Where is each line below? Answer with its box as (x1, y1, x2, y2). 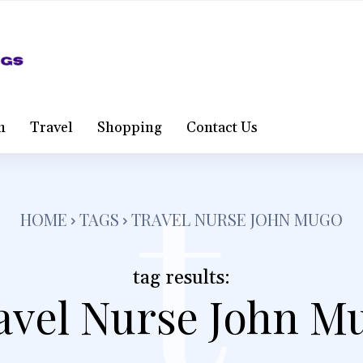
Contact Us (186, 118, 258, 137)
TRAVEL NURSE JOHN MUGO (131, 208, 343, 230)
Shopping (96, 118, 162, 137)
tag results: (132, 266, 230, 290)
